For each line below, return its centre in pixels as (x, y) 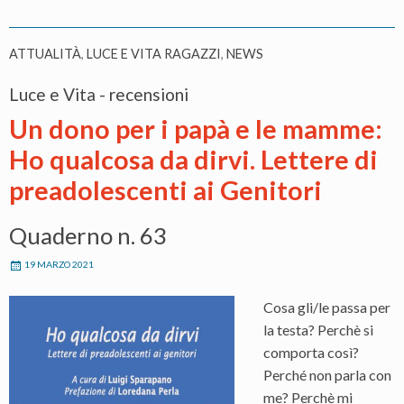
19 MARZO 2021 (59, 264)
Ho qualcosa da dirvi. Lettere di (193, 159)
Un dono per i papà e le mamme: (196, 129)
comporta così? (311, 352)
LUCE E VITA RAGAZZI (154, 53)
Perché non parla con (327, 374)
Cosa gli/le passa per (327, 307)
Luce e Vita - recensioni (99, 94)
